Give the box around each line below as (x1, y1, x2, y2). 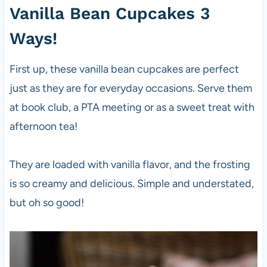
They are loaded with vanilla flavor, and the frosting (9, 157, 250, 171)
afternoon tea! (9, 119, 77, 133)
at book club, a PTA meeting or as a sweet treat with (9, 100, 254, 114)
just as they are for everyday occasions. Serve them (9, 81, 252, 95)
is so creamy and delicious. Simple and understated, (9, 176, 254, 190)
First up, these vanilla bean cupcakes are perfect (9, 62, 239, 76)
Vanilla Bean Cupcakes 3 (9, 3, 210, 23)
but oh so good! (9, 195, 84, 209)
